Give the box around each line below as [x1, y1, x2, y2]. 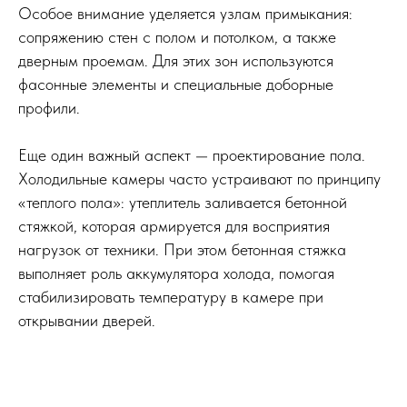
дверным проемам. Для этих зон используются [18, 50, 333, 70]
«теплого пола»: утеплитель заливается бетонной [18, 192, 347, 212]
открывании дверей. [18, 310, 155, 330]
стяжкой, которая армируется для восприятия [18, 215, 330, 235]
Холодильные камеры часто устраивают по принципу [18, 168, 381, 188]
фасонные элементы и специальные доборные [18, 74, 333, 94]
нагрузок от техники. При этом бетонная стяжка [18, 239, 346, 259]
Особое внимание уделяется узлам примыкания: [18, 3, 352, 23]
